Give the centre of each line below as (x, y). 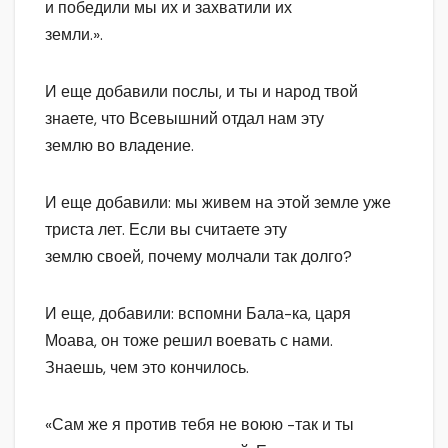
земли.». (74, 35)
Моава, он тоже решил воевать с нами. (189, 341)
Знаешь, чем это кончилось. (147, 368)
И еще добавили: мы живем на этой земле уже (218, 203)
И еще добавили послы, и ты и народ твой (201, 92)
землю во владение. (119, 146)
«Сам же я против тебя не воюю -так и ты (199, 425)
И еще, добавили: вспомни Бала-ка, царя (198, 314)
